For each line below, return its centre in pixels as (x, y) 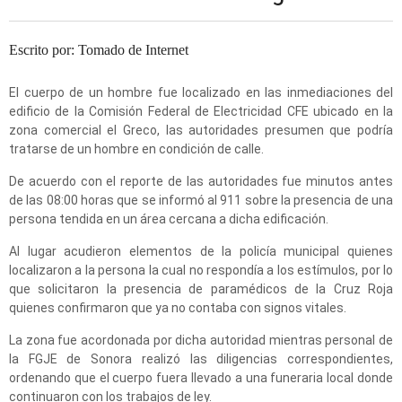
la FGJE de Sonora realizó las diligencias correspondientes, (201, 359)
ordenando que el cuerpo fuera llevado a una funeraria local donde (201, 378)
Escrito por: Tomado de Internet (99, 50)
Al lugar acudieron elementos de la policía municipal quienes (201, 251)
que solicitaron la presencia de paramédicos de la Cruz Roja (201, 289)
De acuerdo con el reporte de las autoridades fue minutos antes (201, 181)
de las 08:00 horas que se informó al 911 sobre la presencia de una (201, 200)
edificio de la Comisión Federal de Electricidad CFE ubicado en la (201, 111)
